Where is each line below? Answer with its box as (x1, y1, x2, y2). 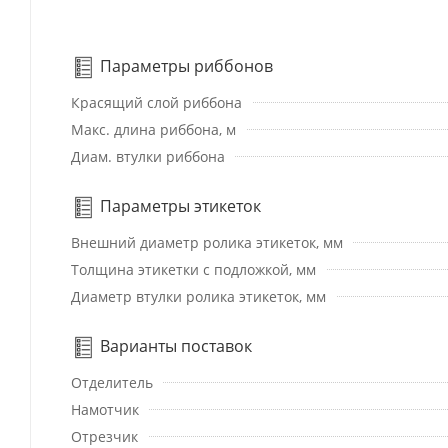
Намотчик (71, 400, 139, 420)
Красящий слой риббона (71, 93, 242, 113)
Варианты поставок (96, 335, 252, 358)
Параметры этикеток (96, 195, 261, 218)
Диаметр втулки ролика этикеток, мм (71, 287, 326, 307)
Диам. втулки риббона (71, 147, 225, 167)
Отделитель (71, 373, 153, 393)
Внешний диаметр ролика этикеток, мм (71, 233, 343, 253)
